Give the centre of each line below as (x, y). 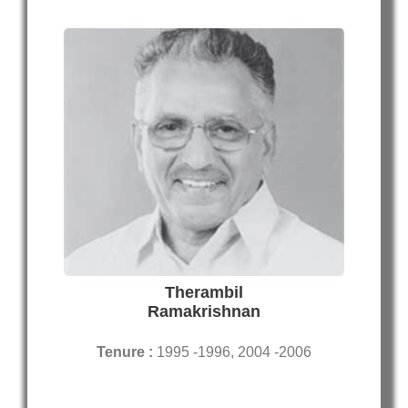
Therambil (204, 293)
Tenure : (127, 352)
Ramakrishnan (204, 312)
